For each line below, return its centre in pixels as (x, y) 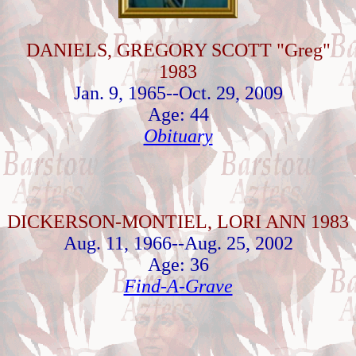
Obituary (178, 136)
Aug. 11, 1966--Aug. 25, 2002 (178, 243)
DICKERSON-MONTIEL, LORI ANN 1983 (178, 222)
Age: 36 (178, 265)
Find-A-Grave (178, 286)
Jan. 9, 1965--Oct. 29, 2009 (178, 93)
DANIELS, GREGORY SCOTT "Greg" (178, 50)
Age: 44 (178, 114)
